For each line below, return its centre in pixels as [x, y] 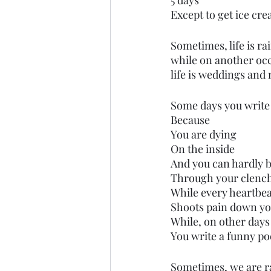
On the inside [204, 149]
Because [190, 120]
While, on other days [220, 221]
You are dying [204, 134]
